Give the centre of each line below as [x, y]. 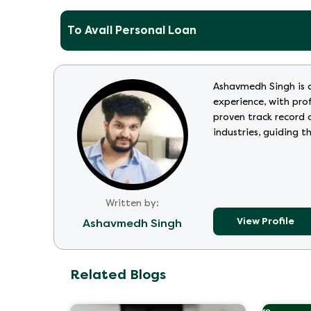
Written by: [132, 203]
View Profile [265, 221]
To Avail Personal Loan [132, 30]
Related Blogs [118, 275]
